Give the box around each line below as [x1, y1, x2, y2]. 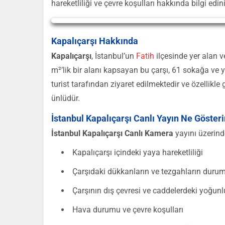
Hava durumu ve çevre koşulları [72, 205, 183, 214]
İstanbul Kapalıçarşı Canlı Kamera [51, 129, 173, 138]
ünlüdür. [51, 93, 80, 103]
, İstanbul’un [91, 51, 136, 61]
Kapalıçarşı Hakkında [51, 36, 138, 46]
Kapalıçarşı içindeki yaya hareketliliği [72, 148, 203, 157]
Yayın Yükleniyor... [54, 23, 109, 30]
